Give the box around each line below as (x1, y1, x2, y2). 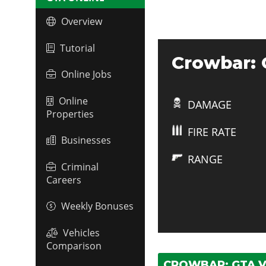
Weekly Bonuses (61, 199, 134, 213)
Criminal (61, 160, 99, 173)
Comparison (46, 239, 102, 252)
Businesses (61, 134, 111, 147)
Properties (46, 107, 94, 121)
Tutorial (60, 41, 95, 55)
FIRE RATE (187, 124, 236, 139)
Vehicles (63, 226, 100, 239)
